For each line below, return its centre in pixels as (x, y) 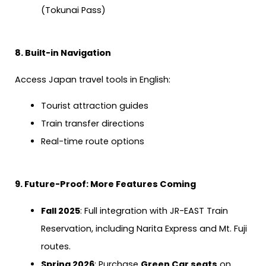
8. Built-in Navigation (63, 53)
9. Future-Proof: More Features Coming (105, 184)
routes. (56, 246)
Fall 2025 (60, 210)
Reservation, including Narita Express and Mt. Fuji (144, 228)
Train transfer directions (92, 124)
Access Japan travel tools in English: (93, 79)
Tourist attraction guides (94, 106)
